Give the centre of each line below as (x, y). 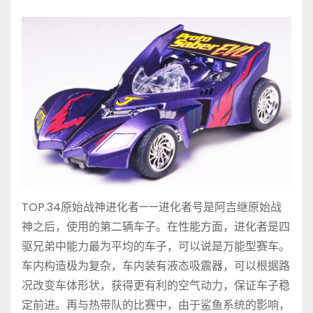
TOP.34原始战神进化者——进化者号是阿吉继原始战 (152, 208)
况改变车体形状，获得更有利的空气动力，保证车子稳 (156, 286)
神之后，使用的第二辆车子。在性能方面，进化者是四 (156, 227)
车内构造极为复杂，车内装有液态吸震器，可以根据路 (156, 266)
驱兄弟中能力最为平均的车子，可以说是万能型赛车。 (156, 247)
